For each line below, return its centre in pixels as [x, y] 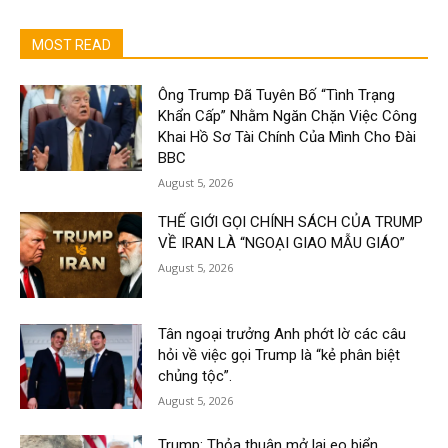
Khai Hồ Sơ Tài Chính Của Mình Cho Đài [287, 137]
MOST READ [71, 45]
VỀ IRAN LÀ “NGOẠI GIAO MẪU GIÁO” [282, 243]
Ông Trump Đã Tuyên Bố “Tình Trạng [277, 95]
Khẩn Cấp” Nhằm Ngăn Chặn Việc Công [288, 116]
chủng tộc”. [195, 375]
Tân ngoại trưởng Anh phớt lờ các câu [282, 333]
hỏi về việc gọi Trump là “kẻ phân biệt [279, 354]
